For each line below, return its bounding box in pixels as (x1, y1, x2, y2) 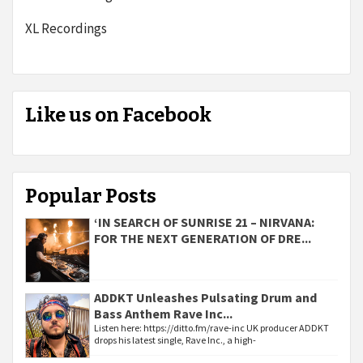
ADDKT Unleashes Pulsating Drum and (94, 289, 317, 305)
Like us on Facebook (25, 104, 211, 126)
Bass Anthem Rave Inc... (94, 305, 233, 322)
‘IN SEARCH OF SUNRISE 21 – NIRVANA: (94, 214, 314, 230)
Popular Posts (25, 185, 156, 207)
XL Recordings (25, 19, 107, 37)
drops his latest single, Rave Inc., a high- (94, 334, 256, 346)
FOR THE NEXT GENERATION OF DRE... (94, 230, 311, 246)
